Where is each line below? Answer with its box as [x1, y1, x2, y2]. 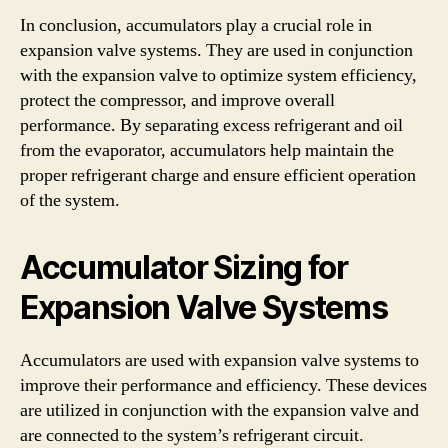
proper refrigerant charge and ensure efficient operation [20, 163, 416, 187]
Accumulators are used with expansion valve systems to [20, 348, 419, 372]
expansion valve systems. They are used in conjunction [20, 38, 413, 62]
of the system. [20, 188, 120, 212]
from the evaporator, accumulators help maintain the [20, 138, 394, 162]
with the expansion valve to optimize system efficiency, [20, 63, 417, 87]
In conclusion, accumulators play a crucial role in [20, 13, 372, 37]
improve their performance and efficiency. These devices [20, 373, 427, 397]
